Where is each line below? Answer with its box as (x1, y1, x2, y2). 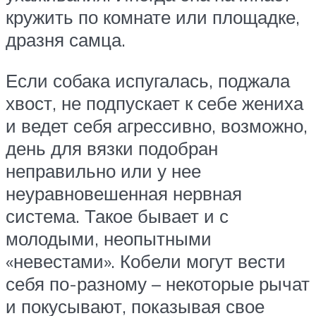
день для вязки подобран (6, 136, 218, 159)
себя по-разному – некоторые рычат (6, 272, 310, 295)
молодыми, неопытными (6, 226, 212, 250)
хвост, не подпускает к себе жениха (6, 91, 303, 114)
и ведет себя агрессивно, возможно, (6, 114, 308, 137)
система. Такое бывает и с (6, 204, 229, 227)
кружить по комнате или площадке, (6, 5, 300, 28)
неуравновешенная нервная (6, 181, 242, 205)
